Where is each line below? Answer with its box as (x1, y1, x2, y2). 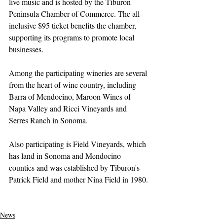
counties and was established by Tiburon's (9, 162, 142, 173)
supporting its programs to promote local (9, 32, 136, 42)
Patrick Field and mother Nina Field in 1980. (9, 174, 148, 184)
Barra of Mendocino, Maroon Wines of (9, 91, 133, 102)
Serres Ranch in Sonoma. (9, 115, 90, 125)
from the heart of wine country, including (9, 79, 138, 90)
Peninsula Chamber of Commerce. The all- (9, 8, 142, 19)
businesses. (9, 44, 43, 54)
